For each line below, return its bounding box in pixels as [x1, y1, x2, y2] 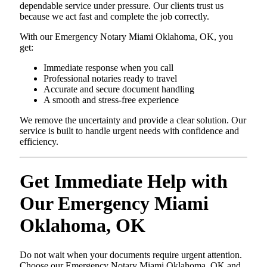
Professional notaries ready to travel [44, 73, 177, 83]
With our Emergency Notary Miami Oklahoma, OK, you [20, 32, 233, 42]
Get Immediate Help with [20, 170, 228, 193]
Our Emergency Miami [20, 193, 209, 215]
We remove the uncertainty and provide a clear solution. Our [20, 115, 246, 125]
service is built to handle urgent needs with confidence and [20, 126, 239, 136]
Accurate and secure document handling [44, 84, 194, 94]
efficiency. [20, 136, 58, 147]
